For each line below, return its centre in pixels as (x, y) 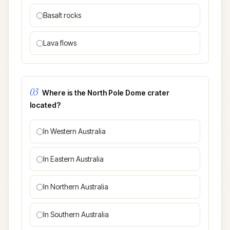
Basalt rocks (62, 15)
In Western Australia (74, 131)
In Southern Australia (76, 214)
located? (45, 105)
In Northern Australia (76, 187)
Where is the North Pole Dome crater (106, 93)
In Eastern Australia (73, 159)
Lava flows (60, 43)
